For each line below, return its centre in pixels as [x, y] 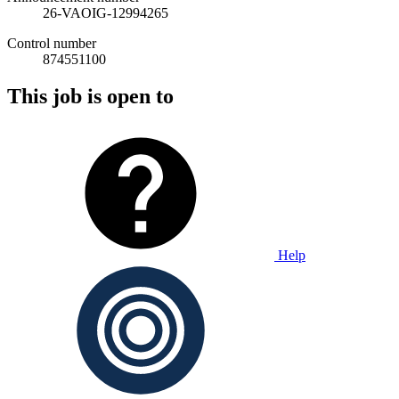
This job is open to [90, 97]
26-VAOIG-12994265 [106, 12]
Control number [52, 43]
